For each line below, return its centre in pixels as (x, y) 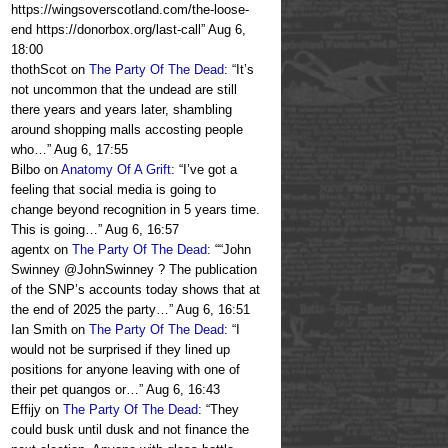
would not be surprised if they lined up (120, 350)
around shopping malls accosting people (127, 130)
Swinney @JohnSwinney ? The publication (134, 270)
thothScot (39, 70)
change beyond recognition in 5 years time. (135, 210)
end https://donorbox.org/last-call (106, 30)
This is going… (54, 230)
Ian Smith (39, 330)
